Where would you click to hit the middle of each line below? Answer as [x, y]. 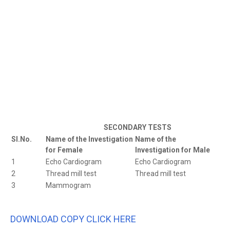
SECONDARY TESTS [91, 128]
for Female [64, 150]
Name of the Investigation [89, 139]
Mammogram [68, 186]
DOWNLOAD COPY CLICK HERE [73, 219]
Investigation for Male [172, 150]
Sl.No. [22, 139]
